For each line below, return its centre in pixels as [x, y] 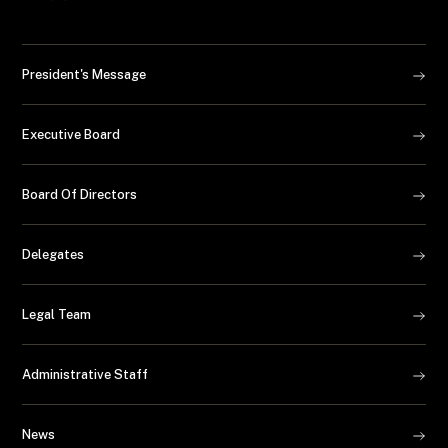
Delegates [53, 254]
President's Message [84, 74]
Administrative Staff [85, 374]
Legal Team [57, 314]
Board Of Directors [80, 194]
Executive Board [71, 134]
